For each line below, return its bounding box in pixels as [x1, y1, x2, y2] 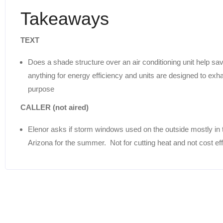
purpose [28, 84, 54, 93]
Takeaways [20, 8, 109, 29]
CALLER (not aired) [20, 103, 89, 111]
